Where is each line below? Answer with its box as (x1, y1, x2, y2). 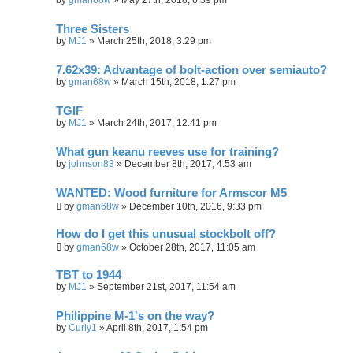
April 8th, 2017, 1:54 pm (106, 321, 208, 333)
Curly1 (69, 321, 97, 333)
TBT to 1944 (56, 268, 121, 281)
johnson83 (69, 158, 114, 169)
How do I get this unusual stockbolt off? (56, 227, 276, 240)
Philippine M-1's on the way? (56, 309, 214, 322)
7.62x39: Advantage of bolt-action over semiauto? (56, 63, 327, 76)
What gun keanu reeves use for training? (56, 145, 279, 158)
